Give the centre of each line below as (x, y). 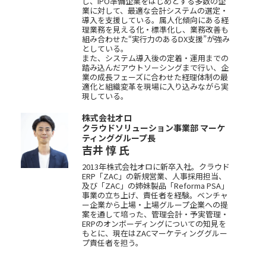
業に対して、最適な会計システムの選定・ (155, 11)
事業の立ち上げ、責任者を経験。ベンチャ (155, 195)
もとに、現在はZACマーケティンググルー (155, 233)
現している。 (105, 96)
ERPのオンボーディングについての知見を (154, 224)
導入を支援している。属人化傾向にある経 (155, 20)
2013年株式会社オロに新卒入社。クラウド (156, 167)
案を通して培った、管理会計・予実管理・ (155, 214)
